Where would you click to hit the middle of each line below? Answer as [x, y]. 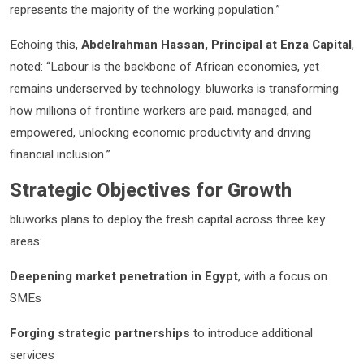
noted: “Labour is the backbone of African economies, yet [165, 66]
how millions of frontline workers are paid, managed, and [161, 110]
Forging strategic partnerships [100, 333]
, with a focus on [283, 276]
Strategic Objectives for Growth [151, 190]
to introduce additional [251, 333]
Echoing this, [45, 44]
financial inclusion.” [60, 154]
